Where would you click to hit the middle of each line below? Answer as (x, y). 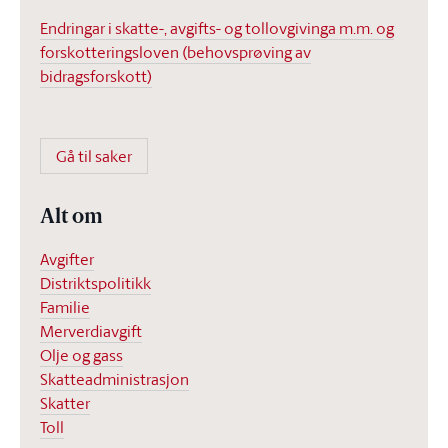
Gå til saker (94, 156)
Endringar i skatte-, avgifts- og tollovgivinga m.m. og (217, 28)
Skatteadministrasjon (114, 379)
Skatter (65, 403)
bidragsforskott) (96, 76)
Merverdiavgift (91, 331)
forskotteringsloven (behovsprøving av (175, 52)
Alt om (71, 218)
